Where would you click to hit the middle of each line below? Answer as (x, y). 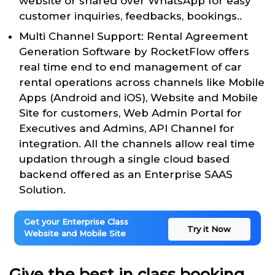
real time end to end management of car (130, 67)
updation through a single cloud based (124, 159)
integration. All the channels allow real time (137, 143)
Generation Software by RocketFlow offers (134, 51)
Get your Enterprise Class (76, 222)
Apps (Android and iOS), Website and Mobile (138, 97)
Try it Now (209, 229)
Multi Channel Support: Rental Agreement (134, 36)
